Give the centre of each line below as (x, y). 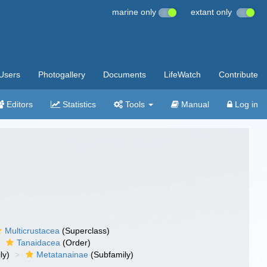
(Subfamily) (111, 254)
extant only (214, 12)
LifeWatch (182, 74)
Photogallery (62, 74)
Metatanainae (63, 254)
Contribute (238, 74)
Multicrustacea (32, 231)
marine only (135, 12)
